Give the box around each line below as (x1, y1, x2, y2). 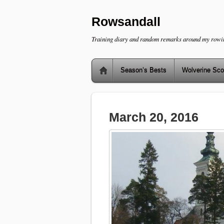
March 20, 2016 (109, 110, 198, 124)
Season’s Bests (120, 66, 166, 74)
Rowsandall (91, 15, 160, 28)
